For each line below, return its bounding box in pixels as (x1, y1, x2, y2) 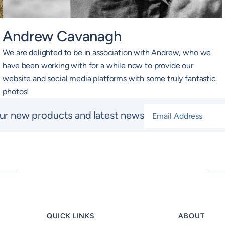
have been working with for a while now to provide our (3, 61, 193, 71)
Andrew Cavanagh (3, 27, 122, 45)
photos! (3, 87, 32, 97)
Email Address (144, 104, 195, 115)
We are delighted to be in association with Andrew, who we (3, 48, 211, 58)
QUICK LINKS (46, 212, 95, 221)
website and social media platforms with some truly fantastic (3, 74, 216, 84)
